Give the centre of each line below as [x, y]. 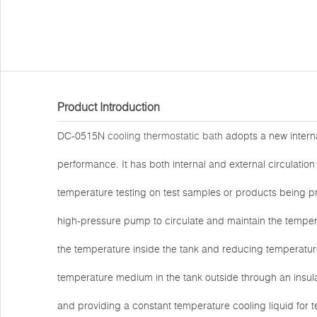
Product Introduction [109, 107]
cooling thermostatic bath [165, 136]
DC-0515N [82, 136]
